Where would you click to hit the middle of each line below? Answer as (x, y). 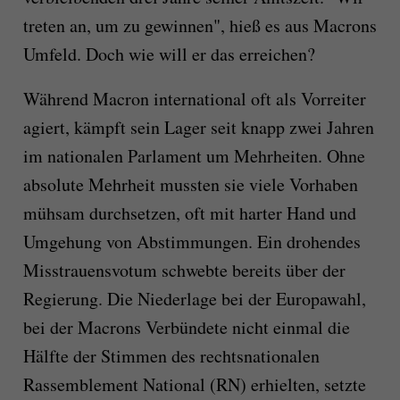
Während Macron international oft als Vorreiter (194, 98)
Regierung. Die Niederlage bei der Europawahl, (194, 298)
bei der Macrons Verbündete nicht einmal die (186, 327)
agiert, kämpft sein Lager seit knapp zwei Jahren (198, 127)
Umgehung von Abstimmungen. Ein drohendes (192, 241)
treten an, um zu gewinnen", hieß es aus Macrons (200, 25)
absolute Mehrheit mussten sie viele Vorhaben (190, 184)
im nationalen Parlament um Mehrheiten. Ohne (194, 155)
